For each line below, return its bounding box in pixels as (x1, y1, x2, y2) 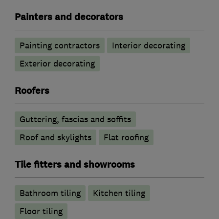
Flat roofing (104, 132, 149, 143)
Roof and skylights (20, 132, 91, 143)
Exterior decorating (20, 58, 95, 69)
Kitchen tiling (93, 188, 145, 199)
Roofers (15, 85, 49, 98)
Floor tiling (20, 206, 63, 217)
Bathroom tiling (20, 188, 81, 199)
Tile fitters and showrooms (15, 158, 135, 172)
